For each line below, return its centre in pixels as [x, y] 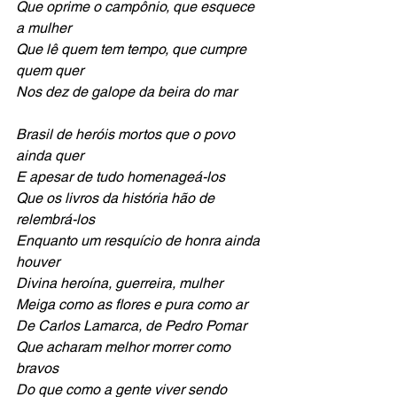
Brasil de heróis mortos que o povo [127, 134]
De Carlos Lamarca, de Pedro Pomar [133, 326]
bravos [37, 368]
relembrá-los [55, 219]
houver [38, 262]
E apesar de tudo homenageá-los [121, 177]
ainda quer [50, 156]
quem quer [51, 70]
